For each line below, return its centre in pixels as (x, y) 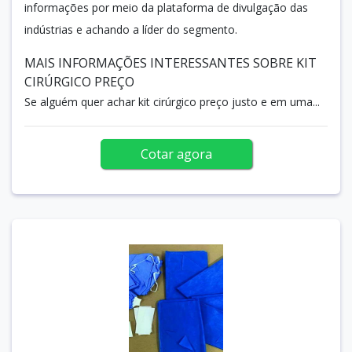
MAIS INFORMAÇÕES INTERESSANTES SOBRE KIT (170, 62)
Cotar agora (176, 154)
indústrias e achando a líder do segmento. (131, 29)
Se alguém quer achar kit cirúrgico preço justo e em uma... (172, 101)
